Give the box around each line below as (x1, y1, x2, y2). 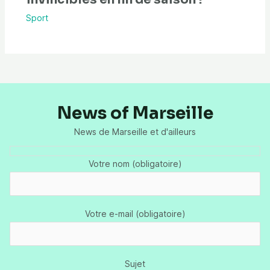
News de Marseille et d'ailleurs (74, 126, 196, 137)
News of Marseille (57, 102, 213, 124)
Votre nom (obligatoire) (88, 159, 182, 169)
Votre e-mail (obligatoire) (84, 209, 186, 219)
